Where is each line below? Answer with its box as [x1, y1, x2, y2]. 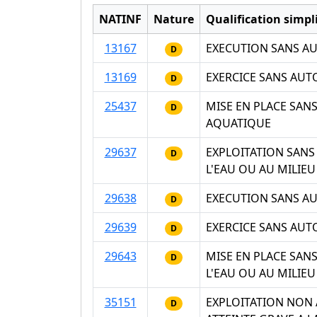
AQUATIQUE [206, 115, 271, 132]
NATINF [99, 11, 142, 28]
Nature [154, 11, 194, 28]
